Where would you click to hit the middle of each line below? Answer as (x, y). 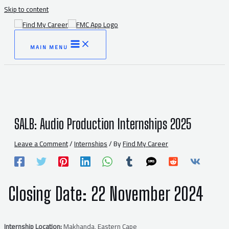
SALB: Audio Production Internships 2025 (103, 124)
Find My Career (145, 144)
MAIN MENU (49, 47)
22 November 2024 (147, 194)
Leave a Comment (41, 144)
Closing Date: (48, 194)
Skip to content (26, 9)
